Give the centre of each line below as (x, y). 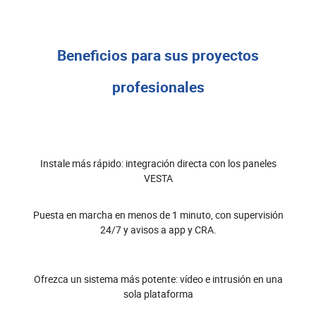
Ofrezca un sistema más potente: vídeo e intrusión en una (158, 279)
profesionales (158, 87)
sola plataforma (158, 294)
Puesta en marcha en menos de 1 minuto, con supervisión (158, 215)
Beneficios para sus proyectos (158, 55)
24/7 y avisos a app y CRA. (158, 230)
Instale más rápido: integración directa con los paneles (158, 164)
